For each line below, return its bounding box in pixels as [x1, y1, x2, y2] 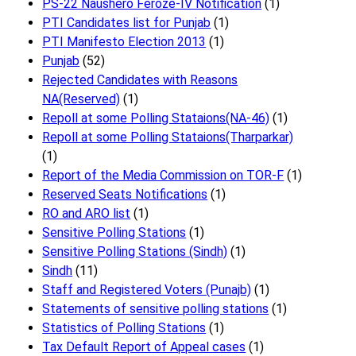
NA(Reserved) [42, 91, 121, 107]
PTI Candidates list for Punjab [42, 15, 211, 31]
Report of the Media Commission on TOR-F [42, 168, 284, 184]
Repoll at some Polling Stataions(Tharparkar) [42, 130, 294, 145]
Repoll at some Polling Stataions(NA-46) [42, 110, 270, 126]
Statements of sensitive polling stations [42, 301, 269, 317]
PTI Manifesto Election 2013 [42, 34, 207, 50]
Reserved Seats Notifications [42, 187, 208, 203]
